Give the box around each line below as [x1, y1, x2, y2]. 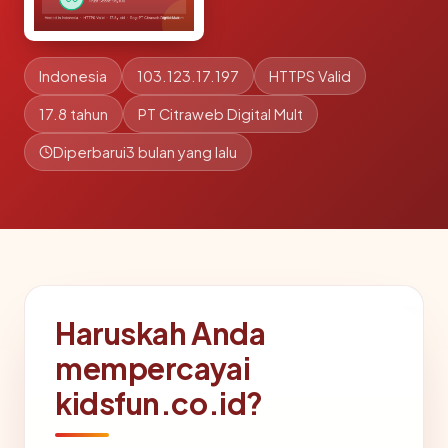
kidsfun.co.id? [55, 384, 263, 422]
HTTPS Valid [269, 67, 351, 85]
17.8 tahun [39, 105, 108, 123]
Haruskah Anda [55, 314, 266, 352]
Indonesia [39, 67, 107, 85]
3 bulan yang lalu [126, 143, 237, 161]
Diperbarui [53, 143, 126, 161]
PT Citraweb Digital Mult [138, 105, 303, 123]
